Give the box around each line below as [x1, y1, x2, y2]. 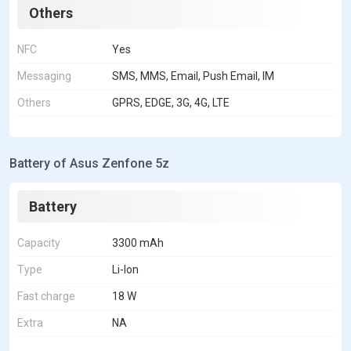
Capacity [17, 236, 60, 249]
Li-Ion [112, 262, 139, 276]
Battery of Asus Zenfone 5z [9, 155, 169, 171]
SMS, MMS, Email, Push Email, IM [112, 69, 274, 82]
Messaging [17, 69, 71, 82]
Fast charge [17, 289, 75, 302]
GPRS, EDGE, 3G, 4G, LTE [112, 96, 230, 109]
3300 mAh [112, 236, 164, 249]
